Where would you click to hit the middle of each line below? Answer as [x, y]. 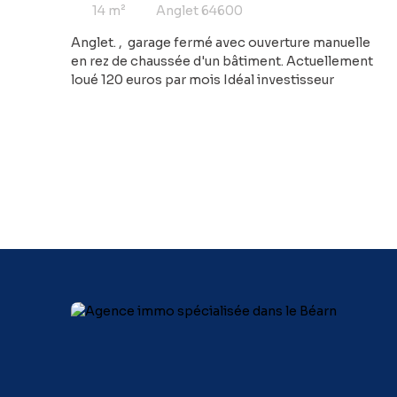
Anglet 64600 [199, 11]
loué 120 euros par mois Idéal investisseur [202, 79]
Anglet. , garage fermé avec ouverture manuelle [221, 42]
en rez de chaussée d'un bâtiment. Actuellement [222, 61]
